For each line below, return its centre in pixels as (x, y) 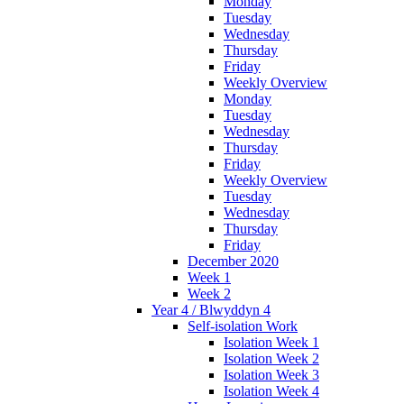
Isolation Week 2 (271, 359)
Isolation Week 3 (271, 375)
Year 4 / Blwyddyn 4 (211, 310)
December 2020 (233, 262)
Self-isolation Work (243, 326)
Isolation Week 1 (271, 343)
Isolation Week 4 (271, 391)
